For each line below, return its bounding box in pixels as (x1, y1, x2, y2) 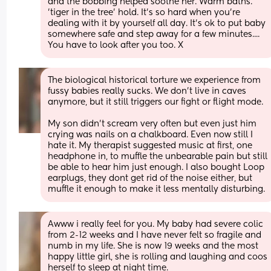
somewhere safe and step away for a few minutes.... (48, 30, 260, 39)
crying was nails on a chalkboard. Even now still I (48, 130, 253, 139)
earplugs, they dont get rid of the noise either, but (48, 174, 253, 183)
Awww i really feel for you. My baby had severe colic (48, 220, 264, 229)
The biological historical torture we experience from (48, 76, 261, 85)
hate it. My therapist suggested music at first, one (48, 141, 253, 150)
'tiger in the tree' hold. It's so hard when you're (48, 8, 241, 17)
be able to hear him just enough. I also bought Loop (48, 163, 265, 172)
